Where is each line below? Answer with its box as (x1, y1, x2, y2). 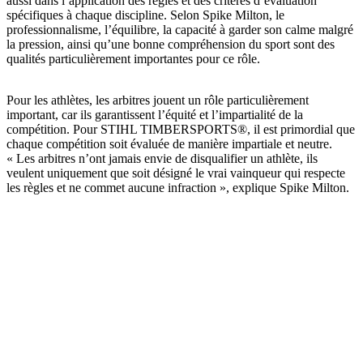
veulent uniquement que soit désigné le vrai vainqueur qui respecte (6, 166, 345, 181)
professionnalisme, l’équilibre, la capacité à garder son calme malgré (6, 23, 353, 37)
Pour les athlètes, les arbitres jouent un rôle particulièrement (6, 93, 309, 108)
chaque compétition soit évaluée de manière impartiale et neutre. (6, 137, 332, 152)
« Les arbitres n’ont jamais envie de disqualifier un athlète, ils (6, 152, 318, 166)
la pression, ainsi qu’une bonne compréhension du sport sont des (6, 37, 335, 52)
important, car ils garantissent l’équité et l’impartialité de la (6, 108, 303, 122)
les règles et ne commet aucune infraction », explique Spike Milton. (6, 181, 356, 195)
